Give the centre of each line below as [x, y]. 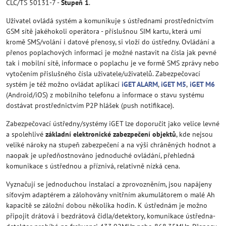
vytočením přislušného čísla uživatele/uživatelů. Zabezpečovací [103, 74]
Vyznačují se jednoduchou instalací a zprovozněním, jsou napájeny [109, 184]
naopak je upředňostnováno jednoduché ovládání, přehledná [100, 155]
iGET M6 [202, 84]
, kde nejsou [194, 134]
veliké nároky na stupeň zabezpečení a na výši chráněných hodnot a [111, 145]
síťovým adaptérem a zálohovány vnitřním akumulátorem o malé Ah [110, 195]
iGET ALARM [140, 84]
